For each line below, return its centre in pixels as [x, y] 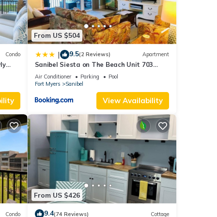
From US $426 [57, 195]
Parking [90, 76]
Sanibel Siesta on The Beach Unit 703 [94, 64]
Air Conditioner [53, 76]
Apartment [156, 54]
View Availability [133, 100]
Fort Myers [47, 84]
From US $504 [57, 36]
